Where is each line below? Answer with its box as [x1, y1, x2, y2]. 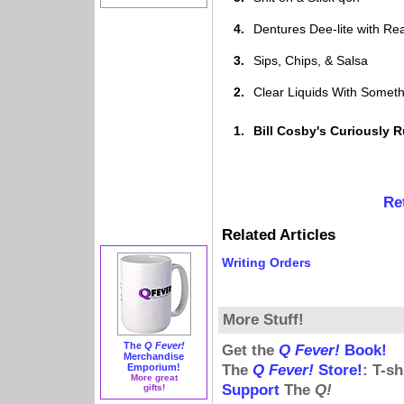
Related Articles [222, 226, 335, 243]
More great [130, 372, 178, 382]
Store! [314, 362, 363, 379]
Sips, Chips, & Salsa [253, 53, 368, 68]
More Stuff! [223, 311, 304, 328]
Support [222, 381, 280, 399]
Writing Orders [222, 255, 311, 270]
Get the [222, 342, 279, 359]
